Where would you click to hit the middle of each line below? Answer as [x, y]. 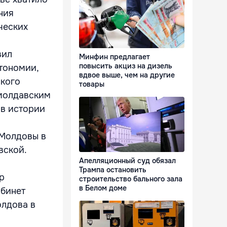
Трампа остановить [113, 170]
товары [92, 84]
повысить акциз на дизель [126, 66]
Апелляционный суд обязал [127, 161]
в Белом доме [103, 188]
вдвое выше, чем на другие [127, 75]
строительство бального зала [131, 179]
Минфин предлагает [115, 57]
